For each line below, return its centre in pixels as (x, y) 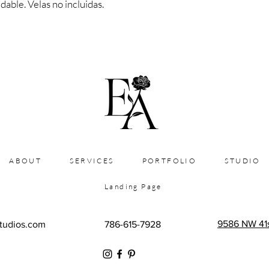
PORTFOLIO (169, 160)
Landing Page (133, 186)
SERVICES (92, 160)
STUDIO (243, 160)
